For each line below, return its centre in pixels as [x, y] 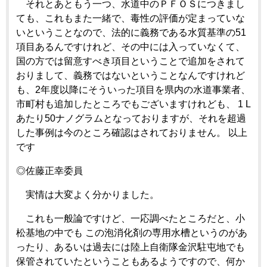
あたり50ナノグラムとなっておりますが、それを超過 [131, 118]
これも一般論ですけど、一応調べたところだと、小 [131, 218]
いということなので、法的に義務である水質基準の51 [131, 32]
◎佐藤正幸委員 [49, 170]
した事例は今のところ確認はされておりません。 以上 [132, 132]
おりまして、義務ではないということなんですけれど [131, 75]
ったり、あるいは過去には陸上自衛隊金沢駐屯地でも [131, 247]
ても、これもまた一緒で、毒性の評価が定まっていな [131, 18]
